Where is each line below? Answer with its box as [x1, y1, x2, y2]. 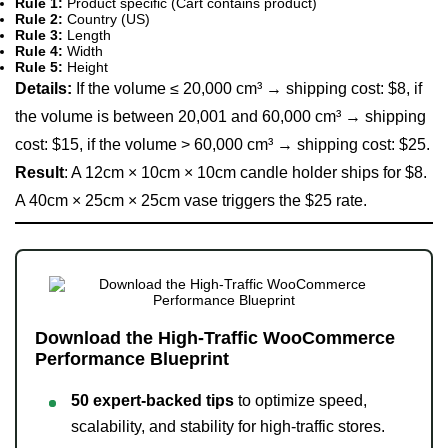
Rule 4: [15, 43, 63, 60]
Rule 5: [15, 59, 63, 76]
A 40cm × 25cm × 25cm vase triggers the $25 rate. [15, 192, 367, 210]
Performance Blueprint [35, 349, 229, 370]
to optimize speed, [234, 392, 367, 410]
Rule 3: [15, 27, 63, 44]
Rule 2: [15, 11, 63, 28]
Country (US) [63, 11, 150, 28]
